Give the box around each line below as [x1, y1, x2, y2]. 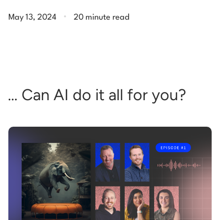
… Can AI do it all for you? [8, 85, 186, 105]
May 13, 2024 [8, 13, 56, 22]
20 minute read [74, 13, 129, 22]
